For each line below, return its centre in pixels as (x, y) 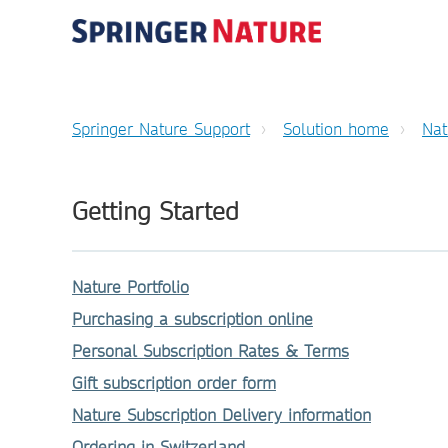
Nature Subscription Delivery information (221, 415)
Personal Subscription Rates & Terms (210, 351)
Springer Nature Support (161, 129)
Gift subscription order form (174, 383)
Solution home (336, 129)
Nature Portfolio (130, 287)
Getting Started (155, 211)
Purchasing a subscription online (192, 319)
